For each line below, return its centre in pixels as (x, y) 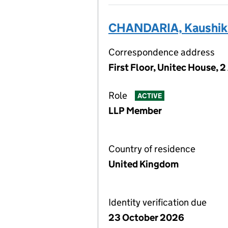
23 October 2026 (146, 218)
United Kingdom (144, 164)
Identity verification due (158, 202)
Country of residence (152, 149)
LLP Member (135, 111)
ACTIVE (149, 96)
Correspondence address (162, 52)
